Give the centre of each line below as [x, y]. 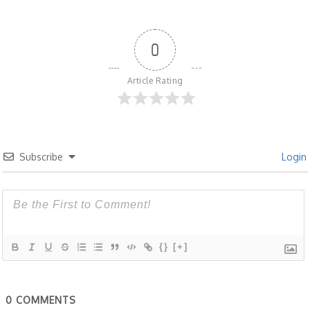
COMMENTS [45, 300]
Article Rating [155, 81]
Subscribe [42, 157]
